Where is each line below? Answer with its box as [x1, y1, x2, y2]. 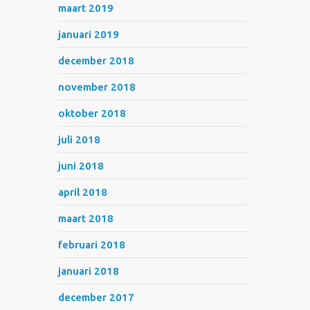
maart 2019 [58, 2, 114, 14]
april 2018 [58, 186, 108, 198]
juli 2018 [58, 134, 101, 145]
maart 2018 [58, 212, 114, 224]
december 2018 [58, 55, 135, 66]
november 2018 [58, 81, 136, 93]
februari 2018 [58, 239, 126, 250]
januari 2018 [58, 265, 120, 277]
